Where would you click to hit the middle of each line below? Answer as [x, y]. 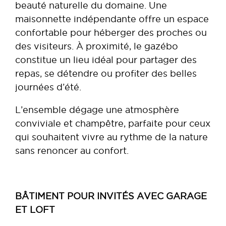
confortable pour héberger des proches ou [111, 32]
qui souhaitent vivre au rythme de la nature [111, 137]
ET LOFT [35, 209]
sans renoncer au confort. [72, 150]
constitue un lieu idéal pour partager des [106, 60]
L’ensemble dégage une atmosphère [97, 109]
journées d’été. [48, 87]
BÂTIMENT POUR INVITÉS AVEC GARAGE [111, 196]
